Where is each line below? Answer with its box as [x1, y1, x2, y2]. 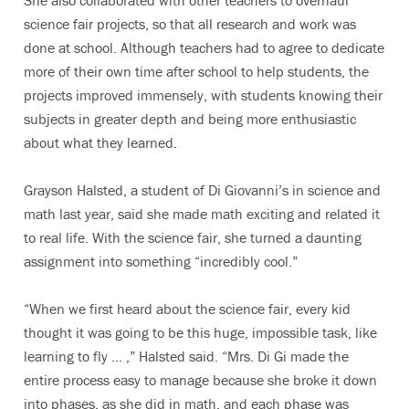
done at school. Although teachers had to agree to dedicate [24, 38, 384, 57]
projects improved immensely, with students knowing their [24, 86, 383, 104]
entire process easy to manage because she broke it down [24, 371, 377, 389]
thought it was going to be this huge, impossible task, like [24, 323, 377, 341]
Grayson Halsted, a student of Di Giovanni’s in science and [24, 181, 381, 199]
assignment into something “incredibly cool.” [24, 252, 298, 270]
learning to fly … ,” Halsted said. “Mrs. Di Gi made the [24, 347, 349, 365]
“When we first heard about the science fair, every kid [24, 299, 351, 318]
